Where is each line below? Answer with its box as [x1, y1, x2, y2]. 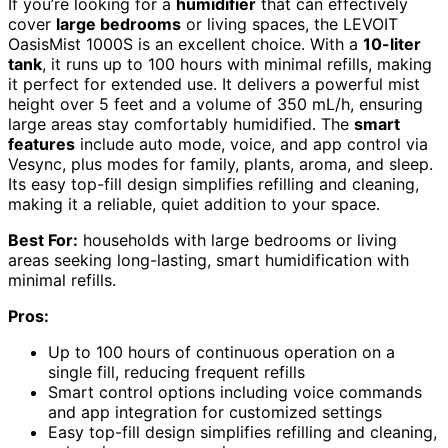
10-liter [363, 34, 421, 55]
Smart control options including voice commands [48, 382, 422, 403]
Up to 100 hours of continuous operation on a [48, 342, 395, 363]
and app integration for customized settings [48, 402, 382, 423]
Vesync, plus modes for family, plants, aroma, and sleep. [8, 154, 433, 175]
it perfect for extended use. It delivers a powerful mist [8, 74, 420, 95]
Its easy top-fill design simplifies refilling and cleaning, [8, 174, 419, 195]
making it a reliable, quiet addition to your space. [8, 194, 380, 215]
